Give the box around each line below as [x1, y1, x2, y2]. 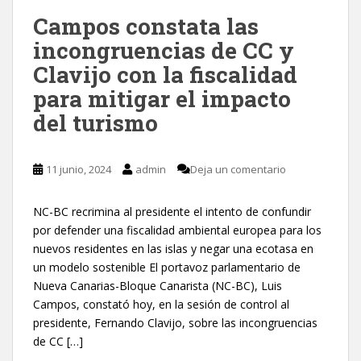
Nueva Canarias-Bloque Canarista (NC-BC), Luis [33, 277, 282, 293]
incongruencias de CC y [33, 35, 294, 65]
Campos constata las [33, 10, 259, 41]
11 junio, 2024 [46, 161, 111, 176]
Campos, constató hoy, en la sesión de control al [33, 296, 289, 312]
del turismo [33, 107, 158, 138]
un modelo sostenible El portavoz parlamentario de [33, 259, 301, 275]
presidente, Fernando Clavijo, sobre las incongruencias [33, 314, 317, 330]
